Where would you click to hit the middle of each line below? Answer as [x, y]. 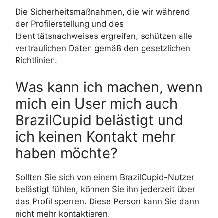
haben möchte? [66, 153]
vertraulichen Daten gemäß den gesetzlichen [103, 48]
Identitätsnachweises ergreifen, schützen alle [104, 36]
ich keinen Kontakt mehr [95, 137]
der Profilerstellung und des [69, 24]
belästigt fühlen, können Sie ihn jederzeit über [105, 190]
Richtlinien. [36, 60]
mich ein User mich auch [96, 104]
